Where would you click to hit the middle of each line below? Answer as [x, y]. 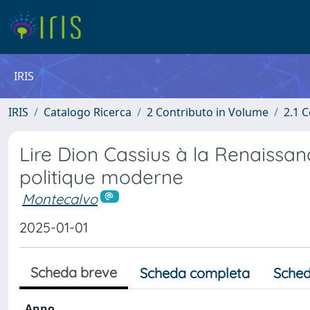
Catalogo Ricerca [88, 112]
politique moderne [101, 177]
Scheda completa [195, 273]
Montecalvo [60, 199]
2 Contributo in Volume [208, 112]
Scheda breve [74, 272]
